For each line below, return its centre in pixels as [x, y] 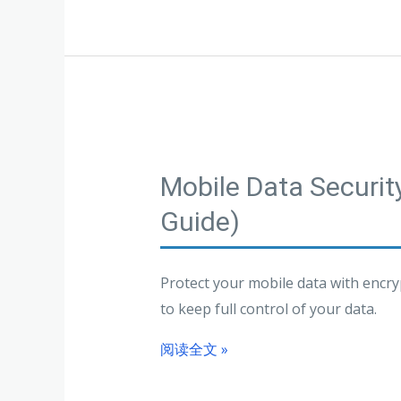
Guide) [200, 221]
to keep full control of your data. [268, 308]
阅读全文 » [194, 349]
